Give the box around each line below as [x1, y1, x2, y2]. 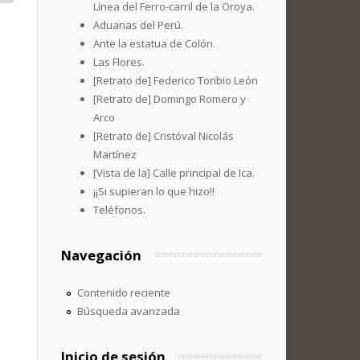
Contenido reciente [76, 285, 170, 300]
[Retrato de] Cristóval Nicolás [93, 129, 234, 143]
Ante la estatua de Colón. [93, 36, 215, 51]
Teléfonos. [93, 202, 145, 217]
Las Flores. [93, 55, 145, 69]
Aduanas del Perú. [93, 18, 183, 32]
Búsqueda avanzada [76, 304, 180, 318]
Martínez [93, 147, 137, 162]
